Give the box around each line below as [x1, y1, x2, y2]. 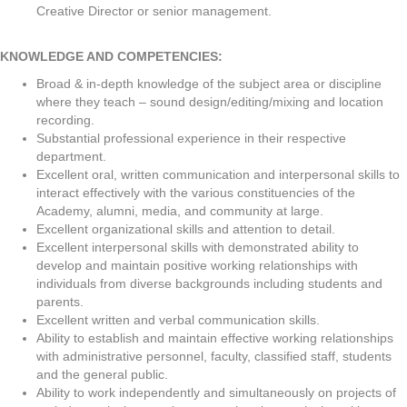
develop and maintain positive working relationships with [36, 258, 358, 273]
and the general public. [36, 367, 168, 382]
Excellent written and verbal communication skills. [36, 313, 320, 327]
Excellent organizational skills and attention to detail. [36, 222, 335, 236]
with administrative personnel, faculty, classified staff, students [36, 349, 392, 363]
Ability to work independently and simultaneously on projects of [36, 385, 396, 400]
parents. [36, 294, 84, 309]
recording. [36, 113, 94, 127]
